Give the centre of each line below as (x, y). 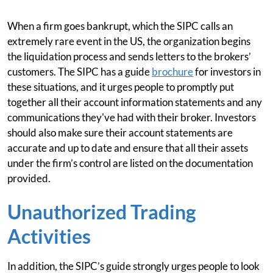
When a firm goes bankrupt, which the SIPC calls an (120, 26)
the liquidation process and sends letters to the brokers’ (129, 56)
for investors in (227, 72)
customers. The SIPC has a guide (80, 72)
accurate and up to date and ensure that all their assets (128, 148)
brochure (172, 72)
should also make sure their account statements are (120, 133)
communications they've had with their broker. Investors (132, 117)
